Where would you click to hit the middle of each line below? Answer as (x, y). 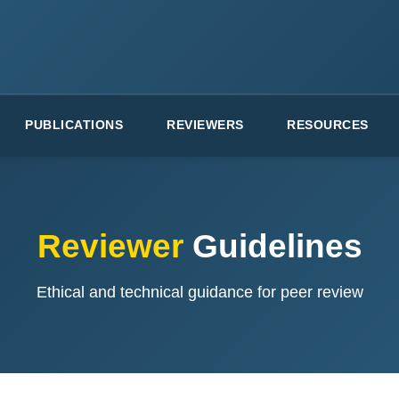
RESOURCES (328, 125)
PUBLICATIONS (74, 125)
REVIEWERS (205, 125)
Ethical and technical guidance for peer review (199, 292)
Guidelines (273, 246)
